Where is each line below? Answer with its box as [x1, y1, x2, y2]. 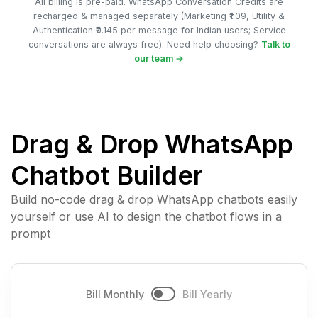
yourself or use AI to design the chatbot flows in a [11, 209, 282, 224]
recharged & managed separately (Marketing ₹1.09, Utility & [33, 10, 285, 21]
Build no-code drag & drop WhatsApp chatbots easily [11, 192, 297, 207]
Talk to [261, 38, 290, 50]
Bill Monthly [86, 287, 144, 300]
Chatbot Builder [11, 159, 203, 191]
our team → [134, 53, 184, 64]
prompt [11, 226, 50, 241]
